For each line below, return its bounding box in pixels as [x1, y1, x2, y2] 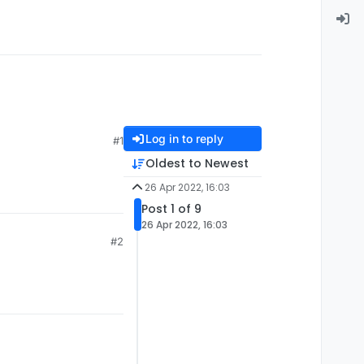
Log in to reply [145, 132, 223, 146]
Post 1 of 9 [141, 201, 201, 218]
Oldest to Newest [145, 155, 249, 172]
